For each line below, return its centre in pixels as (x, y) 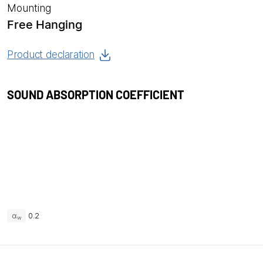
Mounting (29, 8)
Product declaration (51, 55)
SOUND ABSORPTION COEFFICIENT (96, 95)
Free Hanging (45, 25)
